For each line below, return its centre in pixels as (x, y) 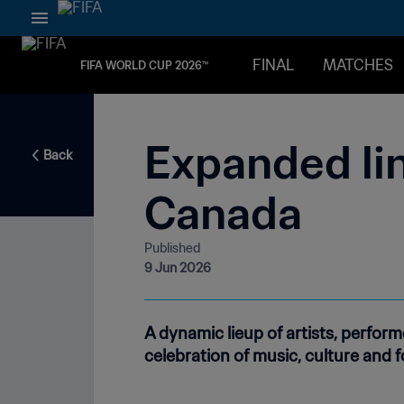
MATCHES (358, 65)
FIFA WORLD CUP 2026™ (144, 65)
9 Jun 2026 (178, 268)
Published (172, 248)
